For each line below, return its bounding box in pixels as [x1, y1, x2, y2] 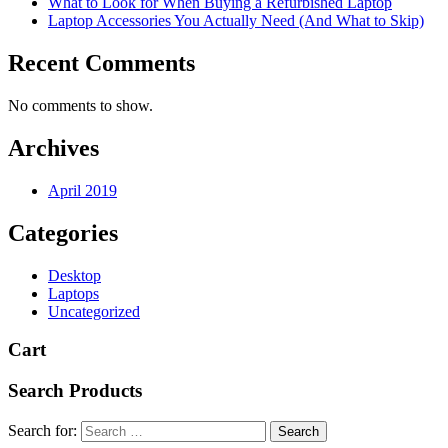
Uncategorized [48, 302, 140, 320]
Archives [8, 135, 99, 162]
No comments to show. [8, 97, 153, 115]
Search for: [8, 421, 77, 439]
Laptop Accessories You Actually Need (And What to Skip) [48, 12, 424, 30]
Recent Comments [8, 50, 195, 77]
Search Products [8, 380, 142, 402]
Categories [8, 219, 118, 246]
